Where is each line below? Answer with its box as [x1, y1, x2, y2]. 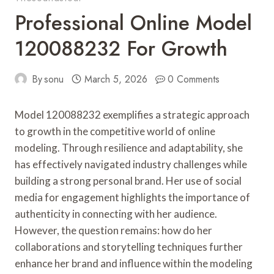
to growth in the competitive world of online [15, 124, 215, 138]
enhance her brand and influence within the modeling [15, 256, 253, 270]
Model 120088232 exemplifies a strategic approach [15, 108, 250, 121]
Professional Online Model [15, 8, 252, 37]
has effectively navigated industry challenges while [15, 157, 247, 171]
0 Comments [168, 72, 220, 86]
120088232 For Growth [15, 34, 228, 63]
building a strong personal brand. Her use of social [15, 174, 242, 187]
